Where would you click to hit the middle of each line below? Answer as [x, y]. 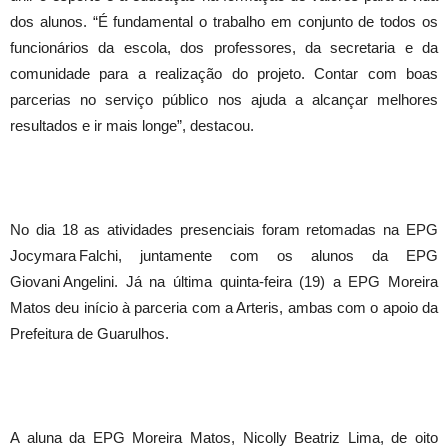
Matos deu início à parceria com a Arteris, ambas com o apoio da [224, 307]
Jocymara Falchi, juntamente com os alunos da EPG [224, 255]
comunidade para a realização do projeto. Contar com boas [224, 73]
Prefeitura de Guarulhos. [89, 333]
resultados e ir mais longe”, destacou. [132, 125]
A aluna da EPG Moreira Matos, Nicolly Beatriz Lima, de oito [224, 437]
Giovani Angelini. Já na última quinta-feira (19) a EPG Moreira [224, 281]
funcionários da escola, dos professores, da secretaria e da [224, 47]
